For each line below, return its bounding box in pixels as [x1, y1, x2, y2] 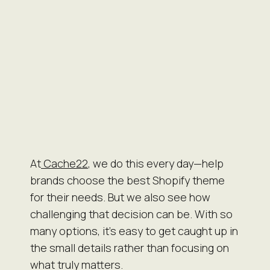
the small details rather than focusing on [30, 240, 229, 255]
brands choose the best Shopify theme [30, 172, 225, 187]
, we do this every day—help [88, 155, 224, 171]
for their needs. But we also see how [30, 189, 210, 204]
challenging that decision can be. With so [30, 206, 233, 221]
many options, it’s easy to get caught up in [30, 223, 238, 238]
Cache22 [41, 155, 88, 171]
